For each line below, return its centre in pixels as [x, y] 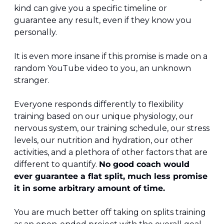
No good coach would [144, 164]
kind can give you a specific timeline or [90, 8]
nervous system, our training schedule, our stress [112, 128]
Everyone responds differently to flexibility [99, 104]
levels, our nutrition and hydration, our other [103, 140]
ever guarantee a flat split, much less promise [111, 176]
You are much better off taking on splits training [110, 212]
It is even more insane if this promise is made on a [111, 56]
